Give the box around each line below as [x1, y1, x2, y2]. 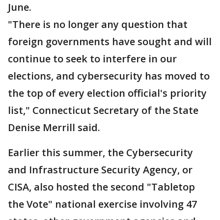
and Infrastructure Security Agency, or [8, 163, 192, 177]
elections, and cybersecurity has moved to [8, 69, 210, 83]
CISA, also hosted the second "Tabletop [8, 180, 195, 194]
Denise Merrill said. [8, 121, 100, 135]
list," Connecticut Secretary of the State [8, 104, 198, 117]
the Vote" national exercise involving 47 [8, 197, 197, 211]
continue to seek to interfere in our [8, 52, 177, 66]
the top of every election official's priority [8, 86, 207, 100]
